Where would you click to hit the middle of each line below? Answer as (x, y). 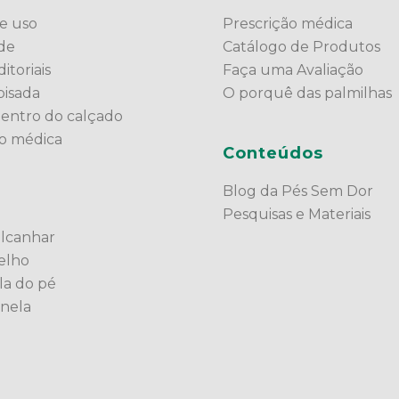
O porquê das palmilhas (308, 93)
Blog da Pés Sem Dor (298, 191)
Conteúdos (273, 153)
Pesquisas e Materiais (297, 214)
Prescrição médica (288, 23)
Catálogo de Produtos (302, 46)
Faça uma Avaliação (293, 69)
